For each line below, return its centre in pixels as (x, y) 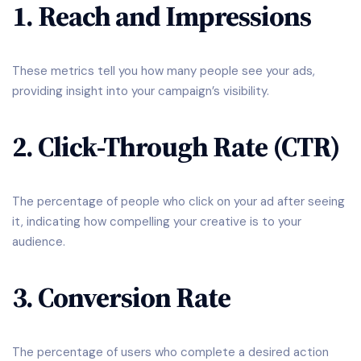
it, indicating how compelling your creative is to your (157, 222)
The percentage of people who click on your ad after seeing (178, 202)
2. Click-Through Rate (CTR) (176, 146)
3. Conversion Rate (121, 297)
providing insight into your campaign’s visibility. (141, 91)
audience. (39, 242)
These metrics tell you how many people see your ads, (164, 71)
